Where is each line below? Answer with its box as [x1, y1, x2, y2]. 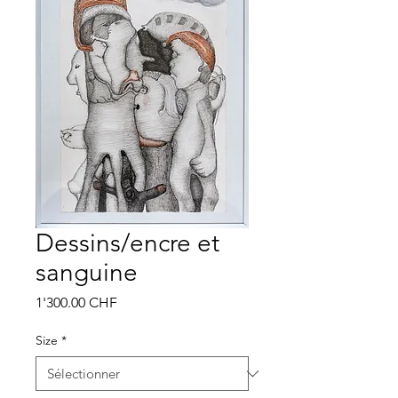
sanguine [36, 258, 138, 287]
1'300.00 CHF [36, 294, 117, 311]
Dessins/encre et [36, 228, 219, 258]
